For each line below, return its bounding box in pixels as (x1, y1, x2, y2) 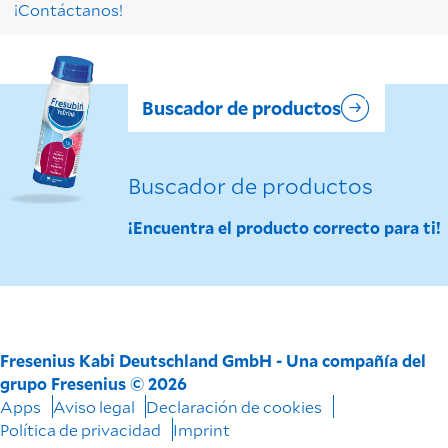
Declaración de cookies (146, 396, 322, 418)
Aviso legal (52, 396, 135, 418)
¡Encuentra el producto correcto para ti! (127, 217, 441, 239)
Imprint (172, 419, 230, 441)
